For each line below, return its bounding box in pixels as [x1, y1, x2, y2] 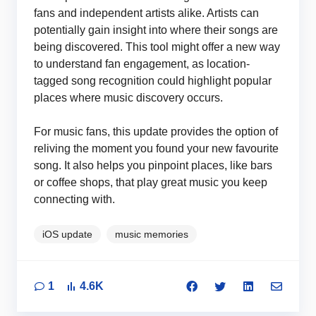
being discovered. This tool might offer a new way [34, 40, 280, 53]
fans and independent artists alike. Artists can [34, 6, 259, 19]
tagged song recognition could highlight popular [34, 74, 272, 87]
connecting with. [34, 193, 115, 205]
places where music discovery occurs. [34, 91, 223, 104]
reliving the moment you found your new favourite [34, 142, 279, 154]
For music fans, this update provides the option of [34, 125, 278, 138]
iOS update [42, 228, 92, 240]
